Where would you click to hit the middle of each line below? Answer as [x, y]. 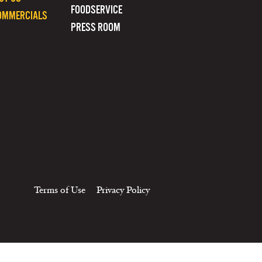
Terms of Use [60, 190]
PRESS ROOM [96, 27]
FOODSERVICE [96, 10]
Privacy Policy [123, 190]
